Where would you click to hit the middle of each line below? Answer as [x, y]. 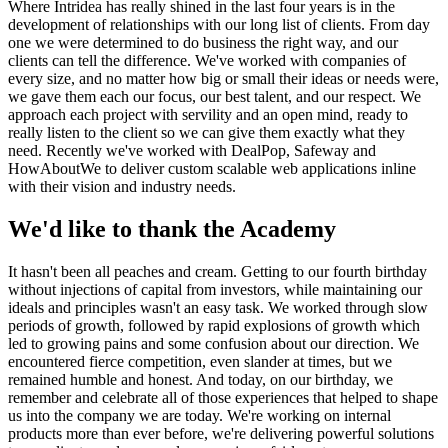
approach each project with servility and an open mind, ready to [208, 115]
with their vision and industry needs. [122, 187]
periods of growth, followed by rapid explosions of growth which [214, 326]
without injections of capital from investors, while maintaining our [215, 290]
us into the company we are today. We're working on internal [199, 416]
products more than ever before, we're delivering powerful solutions [221, 434]
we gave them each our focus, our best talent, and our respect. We [214, 97]
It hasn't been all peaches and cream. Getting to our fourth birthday [217, 272]
